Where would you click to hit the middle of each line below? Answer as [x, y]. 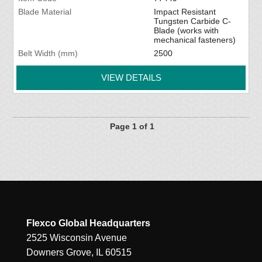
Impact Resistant [185, 12]
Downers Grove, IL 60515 [79, 253]
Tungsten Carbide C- [192, 21]
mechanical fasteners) [194, 40]
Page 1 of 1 [132, 127]
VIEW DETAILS [131, 78]
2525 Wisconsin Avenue [76, 238]
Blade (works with [186, 31]
